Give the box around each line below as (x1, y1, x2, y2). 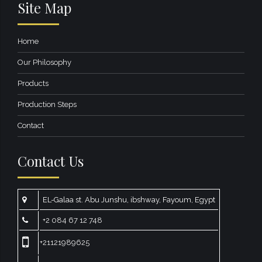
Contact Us (18, 151, 84, 170)
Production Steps (18, 100, 77, 109)
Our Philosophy (18, 58, 71, 67)
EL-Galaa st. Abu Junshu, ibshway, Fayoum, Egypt (43, 195, 215, 204)
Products (18, 79, 49, 88)
